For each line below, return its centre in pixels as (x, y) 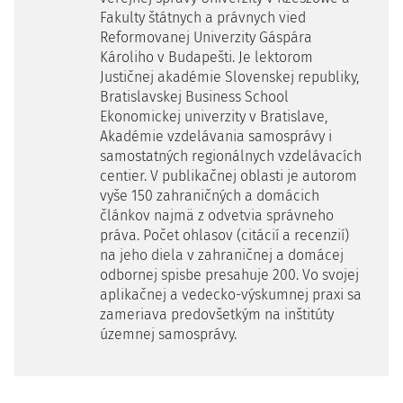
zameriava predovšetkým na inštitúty (217, 314)
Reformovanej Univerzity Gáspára (206, 37)
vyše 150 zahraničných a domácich (210, 196)
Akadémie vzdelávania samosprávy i (216, 136)
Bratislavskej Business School (194, 97)
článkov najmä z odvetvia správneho (217, 215)
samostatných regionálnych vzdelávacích (231, 156)
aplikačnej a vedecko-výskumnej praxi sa (231, 295)
